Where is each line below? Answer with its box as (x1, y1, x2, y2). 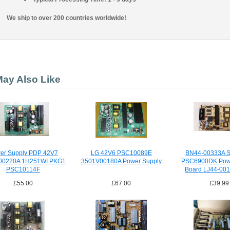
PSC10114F (6, 166, 40, 172)
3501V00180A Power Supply (81, 158, 162, 164)
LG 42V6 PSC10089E (90, 149, 152, 156)
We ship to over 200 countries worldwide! (7, 14, 127, 22)
